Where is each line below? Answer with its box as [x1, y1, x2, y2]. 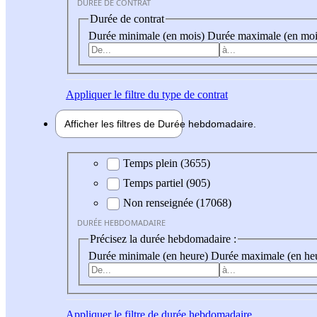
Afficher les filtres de [64, 117, 158, 129]
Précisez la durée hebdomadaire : [90, 233, 236, 246]
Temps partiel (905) [123, 177, 210, 190]
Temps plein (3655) [123, 157, 210, 170]
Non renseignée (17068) [123, 197, 231, 209]
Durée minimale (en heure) [88, 249, 211, 262]
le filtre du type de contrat [111, 88, 228, 100]
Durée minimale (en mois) [88, 29, 207, 42]
